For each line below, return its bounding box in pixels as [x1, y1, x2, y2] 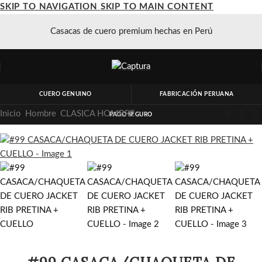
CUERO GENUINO [39, 91, 92, 97]
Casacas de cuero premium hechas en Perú [50, 27, 212, 36]
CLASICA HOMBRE [60, 109, 135, 119]
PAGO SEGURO [109, 112, 153, 118]
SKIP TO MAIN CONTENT [100, 2, 214, 11]
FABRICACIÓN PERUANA [159, 91, 234, 97]
